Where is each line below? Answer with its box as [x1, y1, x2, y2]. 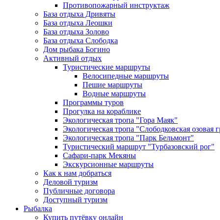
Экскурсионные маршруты [63, 160, 154, 168]
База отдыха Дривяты [43, 10, 115, 18]
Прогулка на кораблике [63, 107, 141, 115]
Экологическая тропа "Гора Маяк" [63, 116, 178, 124]
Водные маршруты [82, 89, 146, 98]
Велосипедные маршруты [82, 72, 169, 80]
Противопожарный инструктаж [63, 1, 169, 9]
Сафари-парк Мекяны [63, 151, 136, 160]
